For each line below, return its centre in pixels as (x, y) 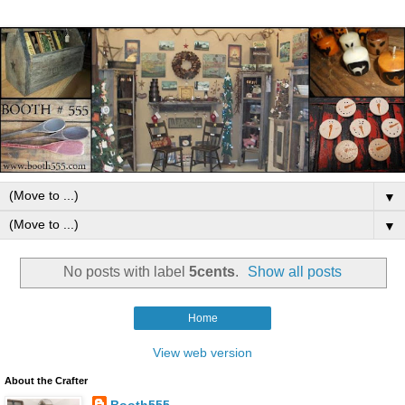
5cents (212, 271)
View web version (202, 352)
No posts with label (126, 271)
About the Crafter (46, 380)
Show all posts (295, 271)
